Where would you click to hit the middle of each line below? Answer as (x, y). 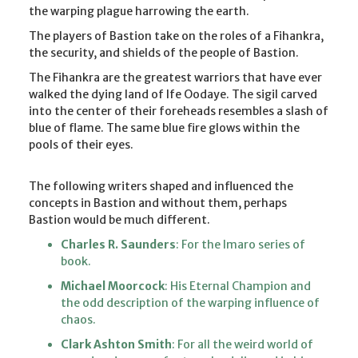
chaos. (78, 319)
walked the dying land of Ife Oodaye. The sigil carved (173, 94)
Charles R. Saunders (118, 244)
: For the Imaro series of (241, 244)
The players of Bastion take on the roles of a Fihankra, (176, 36)
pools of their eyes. (81, 144)
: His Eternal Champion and (238, 286)
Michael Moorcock (113, 286)
